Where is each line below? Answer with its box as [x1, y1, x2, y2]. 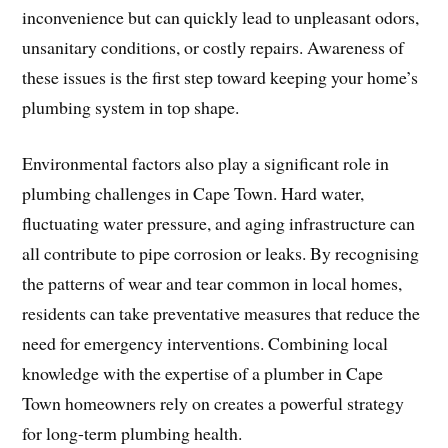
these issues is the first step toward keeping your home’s [22, 64, 419, 89]
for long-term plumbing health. [22, 421, 243, 446]
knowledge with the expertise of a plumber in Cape [22, 361, 384, 386]
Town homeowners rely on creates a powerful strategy [22, 391, 405, 416]
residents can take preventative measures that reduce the [22, 301, 421, 326]
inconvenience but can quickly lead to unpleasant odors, [22, 4, 420, 29]
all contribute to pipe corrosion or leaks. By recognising [22, 241, 420, 266]
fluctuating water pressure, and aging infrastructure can [22, 211, 416, 236]
